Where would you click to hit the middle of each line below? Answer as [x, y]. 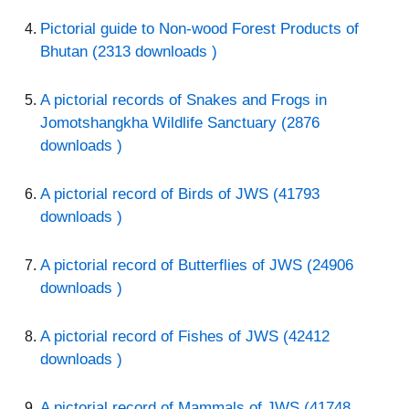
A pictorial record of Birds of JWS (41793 [180, 194]
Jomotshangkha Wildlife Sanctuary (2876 [180, 123]
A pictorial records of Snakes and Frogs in [184, 100]
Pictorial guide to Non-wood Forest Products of [199, 29]
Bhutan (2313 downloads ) [129, 52]
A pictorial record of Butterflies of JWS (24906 [197, 266]
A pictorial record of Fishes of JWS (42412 [185, 337]
